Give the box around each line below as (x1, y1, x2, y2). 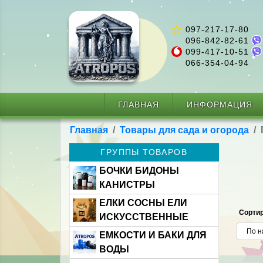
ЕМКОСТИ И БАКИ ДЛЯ (99, 230, 207, 240)
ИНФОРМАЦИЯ (186, 100, 252, 109)
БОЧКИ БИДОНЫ (99, 166, 179, 176)
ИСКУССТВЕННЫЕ (99, 212, 188, 222)
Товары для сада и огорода (120, 125, 249, 135)
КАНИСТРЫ (99, 180, 155, 190)
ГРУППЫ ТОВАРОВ (100, 147, 188, 157)
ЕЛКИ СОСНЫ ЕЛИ (99, 198, 187, 208)
